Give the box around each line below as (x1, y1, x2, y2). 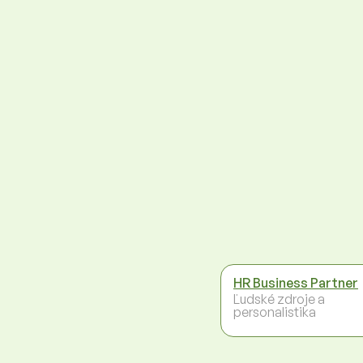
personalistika (233, 303, 316, 320)
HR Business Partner (233, 274, 358, 291)
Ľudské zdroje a (233, 290, 325, 307)
